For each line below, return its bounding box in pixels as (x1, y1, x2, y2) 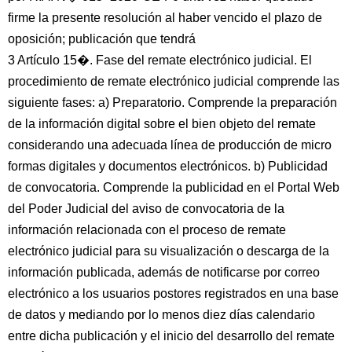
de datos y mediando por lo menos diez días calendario (8, 308, 315, 321)
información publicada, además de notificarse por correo (8, 266, 320, 279)
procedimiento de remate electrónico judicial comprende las (8, 75, 339, 88)
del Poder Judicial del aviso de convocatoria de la (8, 202, 284, 215)
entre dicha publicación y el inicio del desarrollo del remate (8, 329, 335, 343)
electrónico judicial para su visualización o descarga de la (8, 244, 329, 258)
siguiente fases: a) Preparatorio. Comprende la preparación (8, 96, 337, 109)
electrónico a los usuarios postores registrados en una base (8, 287, 339, 300)
